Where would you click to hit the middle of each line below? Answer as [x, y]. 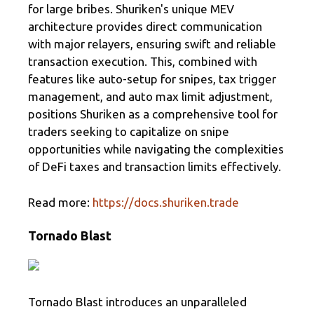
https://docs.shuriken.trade [166, 202]
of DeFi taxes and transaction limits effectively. [155, 167]
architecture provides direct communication [145, 27]
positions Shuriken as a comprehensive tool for [153, 114]
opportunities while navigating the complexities [156, 149]
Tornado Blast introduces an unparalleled [137, 301]
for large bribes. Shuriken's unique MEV [131, 9]
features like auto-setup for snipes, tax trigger [152, 79]
